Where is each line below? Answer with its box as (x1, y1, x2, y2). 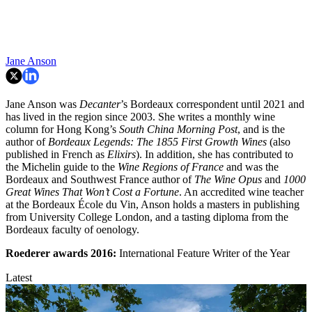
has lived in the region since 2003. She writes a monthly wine (6, 110, 275, 123)
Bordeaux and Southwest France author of (6, 173, 194, 185)
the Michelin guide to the (6, 160, 118, 173)
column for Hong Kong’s (6, 123, 119, 135)
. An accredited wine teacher (179, 185, 304, 198)
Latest (6, 271, 32, 283)
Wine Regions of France (118, 160, 224, 173)
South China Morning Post (119, 123, 237, 135)
